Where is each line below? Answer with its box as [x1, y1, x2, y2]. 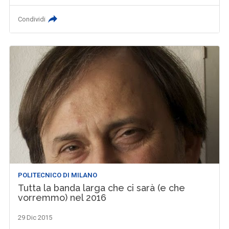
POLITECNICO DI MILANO [18, 171, 98, 179]
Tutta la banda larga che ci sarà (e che [18, 182, 186, 194]
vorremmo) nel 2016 [18, 192, 107, 203]
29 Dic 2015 [18, 214, 53, 222]
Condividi [18, 15, 46, 24]
